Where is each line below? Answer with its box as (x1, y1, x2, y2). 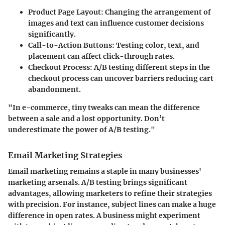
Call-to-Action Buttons (28, 40, 112, 50)
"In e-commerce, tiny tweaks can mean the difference (8, 102, 200, 112)
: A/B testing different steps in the (90, 62, 210, 72)
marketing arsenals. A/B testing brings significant (8, 177, 187, 187)
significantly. (28, 29, 76, 39)
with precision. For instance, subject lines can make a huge (8, 199, 216, 209)
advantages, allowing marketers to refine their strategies (8, 188, 212, 198)
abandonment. (28, 84, 81, 94)
